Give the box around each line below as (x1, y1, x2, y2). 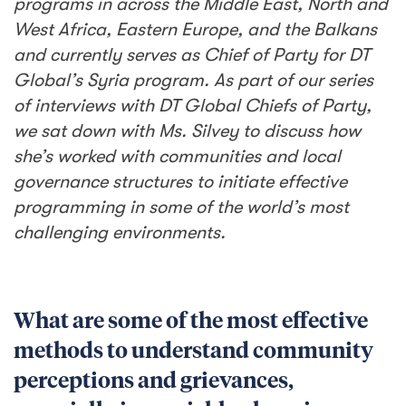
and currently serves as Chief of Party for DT (14, 44, 370, 65)
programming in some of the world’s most (14, 197, 349, 217)
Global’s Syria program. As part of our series (14, 70, 373, 91)
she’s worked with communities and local (14, 146, 341, 167)
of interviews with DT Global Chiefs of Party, (14, 95, 372, 116)
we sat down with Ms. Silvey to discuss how (14, 121, 361, 141)
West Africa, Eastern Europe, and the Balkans (14, 19, 377, 40)
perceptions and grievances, (14, 371, 294, 392)
